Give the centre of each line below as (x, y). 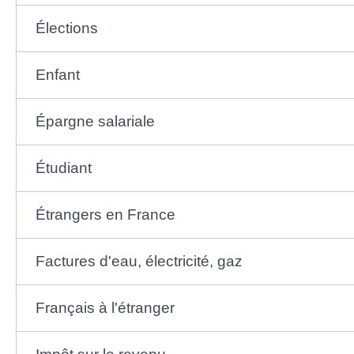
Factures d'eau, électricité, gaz (139, 261)
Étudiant (63, 168)
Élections (66, 28)
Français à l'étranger (105, 307)
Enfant (57, 74)
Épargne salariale (95, 121)
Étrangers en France (105, 214)
